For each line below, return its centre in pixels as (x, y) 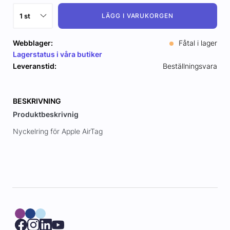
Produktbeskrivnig (45, 114)
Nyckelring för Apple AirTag (57, 131)
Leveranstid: (34, 66)
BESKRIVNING (37, 101)
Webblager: (33, 43)
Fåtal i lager (197, 43)
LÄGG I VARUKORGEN (138, 16)
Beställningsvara (190, 66)
